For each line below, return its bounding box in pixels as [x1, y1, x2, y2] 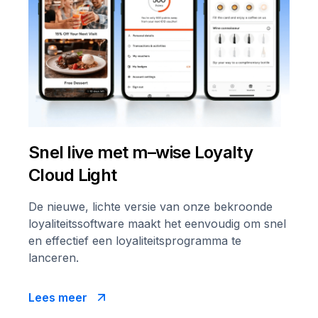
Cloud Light [28, 165, 117, 186]
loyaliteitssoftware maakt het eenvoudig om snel [28, 216, 286, 231]
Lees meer [28, 290, 87, 305]
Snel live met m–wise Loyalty [28, 142, 253, 163]
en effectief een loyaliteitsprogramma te [28, 234, 241, 248]
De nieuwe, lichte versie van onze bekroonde [28, 199, 273, 214]
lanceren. [28, 251, 79, 265]
